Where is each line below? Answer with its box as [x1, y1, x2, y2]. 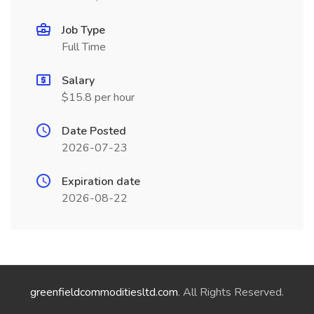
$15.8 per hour [62, 90, 135, 105]
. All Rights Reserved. [178, 285, 284, 300]
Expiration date [62, 174, 140, 189]
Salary [62, 73, 95, 88]
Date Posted [62, 123, 126, 139]
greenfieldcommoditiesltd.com [30, 285, 178, 300]
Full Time [62, 39, 106, 55]
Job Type [62, 22, 105, 38]
